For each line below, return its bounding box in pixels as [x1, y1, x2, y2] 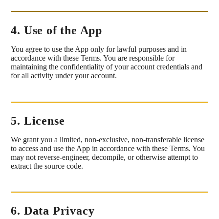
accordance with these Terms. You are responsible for [11, 54, 175, 63]
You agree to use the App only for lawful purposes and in [11, 45, 187, 54]
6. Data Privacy [11, 204, 95, 217]
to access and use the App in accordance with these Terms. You [11, 144, 205, 153]
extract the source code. [11, 161, 84, 170]
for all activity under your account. [11, 71, 117, 80]
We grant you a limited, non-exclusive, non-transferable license [11, 135, 205, 144]
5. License [11, 114, 65, 127]
